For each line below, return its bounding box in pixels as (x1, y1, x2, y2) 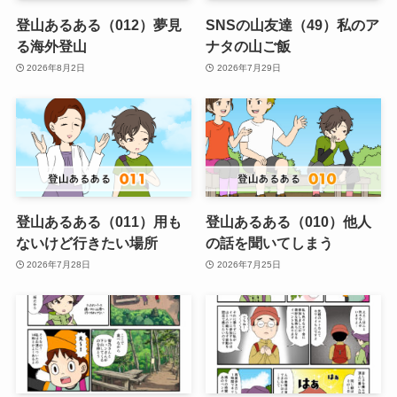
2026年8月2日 (27, 62, 86, 73)
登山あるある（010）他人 (206, 214, 372, 230)
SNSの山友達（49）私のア (206, 17, 380, 34)
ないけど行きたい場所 (15, 235, 158, 252)
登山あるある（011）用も (15, 214, 182, 230)
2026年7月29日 (216, 62, 281, 73)
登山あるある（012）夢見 (15, 17, 182, 34)
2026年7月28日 (27, 259, 91, 269)
